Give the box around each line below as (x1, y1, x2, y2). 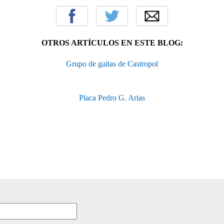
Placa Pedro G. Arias (79, 93, 145, 102)
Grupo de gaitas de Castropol (66, 59, 158, 68)
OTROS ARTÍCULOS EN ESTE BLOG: (41, 38, 183, 47)
